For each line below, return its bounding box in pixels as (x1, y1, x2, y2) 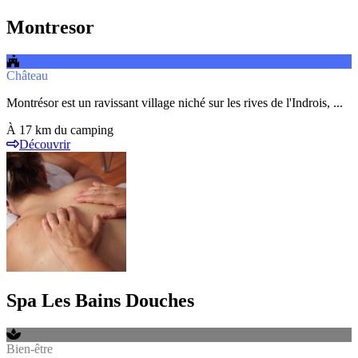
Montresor (6, 16, 94, 38)
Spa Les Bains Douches (6, 290, 194, 312)
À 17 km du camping (6, 122, 113, 137)
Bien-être (6, 342, 53, 356)
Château (6, 68, 48, 82)
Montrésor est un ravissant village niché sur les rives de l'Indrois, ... (6, 95, 343, 109)
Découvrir (19, 137, 70, 151)
